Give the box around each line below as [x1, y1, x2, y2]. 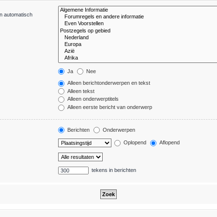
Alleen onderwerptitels [65, 96, 119, 102]
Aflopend [157, 139, 180, 146]
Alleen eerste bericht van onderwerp [65, 104, 152, 110]
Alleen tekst [65, 88, 94, 94]
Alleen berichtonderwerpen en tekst [65, 80, 150, 86]
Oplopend [122, 139, 146, 146]
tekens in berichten [90, 167, 136, 173]
